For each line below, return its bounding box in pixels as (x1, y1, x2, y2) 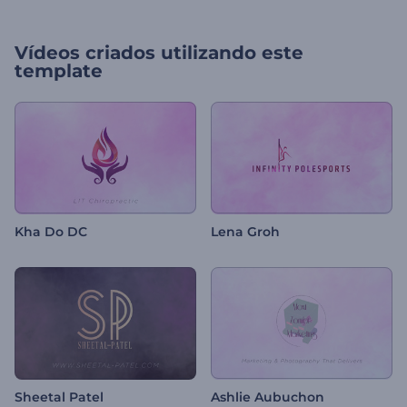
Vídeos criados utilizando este (15, 42, 303, 64)
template (15, 60, 103, 82)
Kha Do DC (15, 223, 87, 241)
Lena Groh (211, 223, 280, 241)
